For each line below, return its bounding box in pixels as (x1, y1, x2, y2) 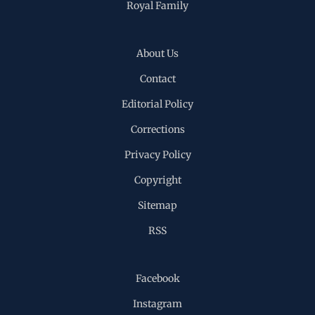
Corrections (130, 123, 185, 136)
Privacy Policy (124, 148, 191, 161)
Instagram (133, 297, 182, 310)
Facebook (135, 272, 180, 285)
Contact (139, 72, 176, 85)
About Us (136, 47, 179, 60)
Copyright (134, 174, 181, 186)
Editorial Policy (122, 98, 193, 110)
